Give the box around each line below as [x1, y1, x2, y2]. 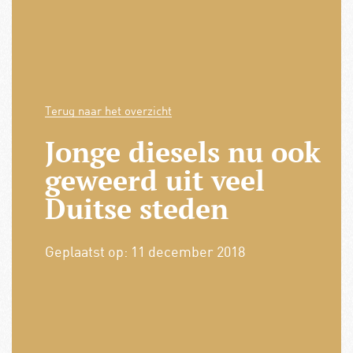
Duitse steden [44, 190, 229, 228]
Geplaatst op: [44, 243, 131, 261]
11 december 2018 [130, 243, 245, 261]
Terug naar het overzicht [44, 103, 172, 118]
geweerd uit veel [44, 162, 265, 199]
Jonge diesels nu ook [44, 133, 321, 171]
